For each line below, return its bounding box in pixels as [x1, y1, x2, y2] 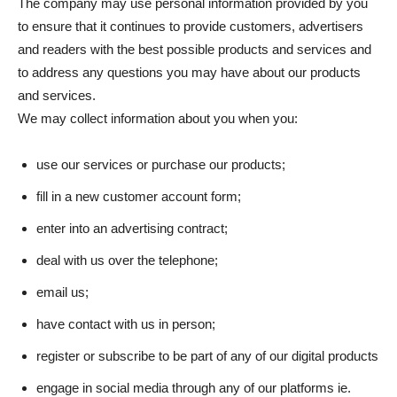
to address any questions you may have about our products [18, 65, 361, 80]
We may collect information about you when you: [18, 111, 298, 126]
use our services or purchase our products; [36, 157, 285, 172]
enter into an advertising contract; [36, 221, 228, 236]
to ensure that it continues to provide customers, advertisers [18, 19, 363, 34]
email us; [36, 284, 89, 300]
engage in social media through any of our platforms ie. [36, 380, 351, 395]
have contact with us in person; [36, 316, 215, 331]
